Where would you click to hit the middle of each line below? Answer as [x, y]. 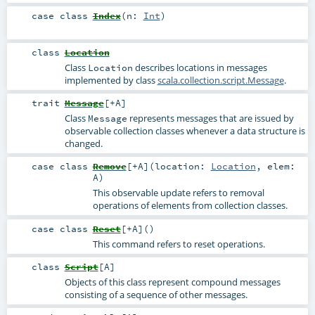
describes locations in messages [200, 68]
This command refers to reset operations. [179, 244]
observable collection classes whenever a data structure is [185, 131]
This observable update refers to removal [178, 193]
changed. [83, 144]
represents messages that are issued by [210, 118]
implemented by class [111, 81]
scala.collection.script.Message [220, 81]
